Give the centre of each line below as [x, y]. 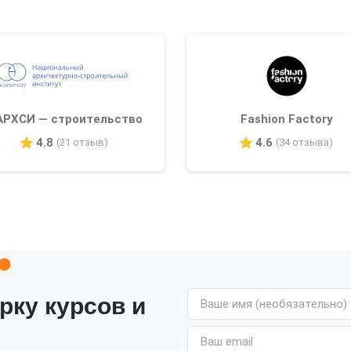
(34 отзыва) [305, 143]
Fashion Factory [286, 119]
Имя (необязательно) [245, 297]
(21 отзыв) [83, 143]
